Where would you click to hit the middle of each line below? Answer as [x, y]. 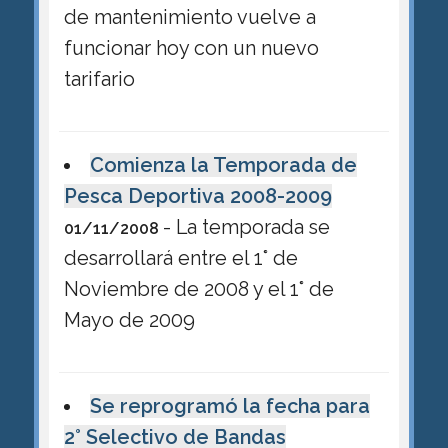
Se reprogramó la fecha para [230, 406]
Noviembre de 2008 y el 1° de [198, 288]
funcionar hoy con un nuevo [191, 47]
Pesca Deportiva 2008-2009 [197, 195]
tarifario [99, 78]
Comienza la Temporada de [224, 164]
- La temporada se [246, 226]
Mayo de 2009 [129, 319]
